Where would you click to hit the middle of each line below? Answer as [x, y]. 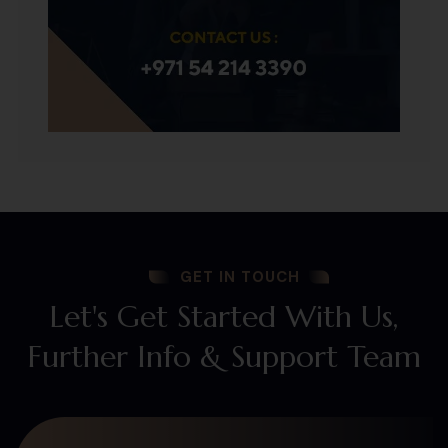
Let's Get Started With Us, [224, 317]
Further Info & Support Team [224, 357]
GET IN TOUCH [239, 277]
